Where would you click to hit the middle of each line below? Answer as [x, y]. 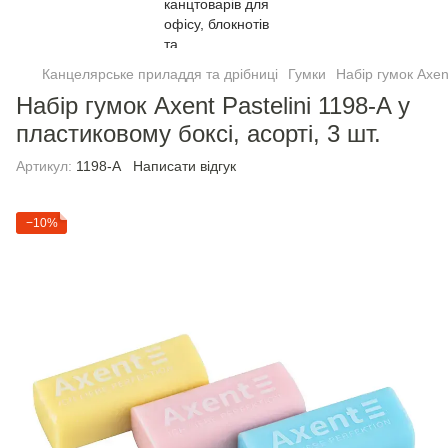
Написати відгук [184, 166]
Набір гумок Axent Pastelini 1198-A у [213, 105]
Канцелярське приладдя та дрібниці [160, 74]
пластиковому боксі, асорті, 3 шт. [198, 133]
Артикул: [44, 166]
